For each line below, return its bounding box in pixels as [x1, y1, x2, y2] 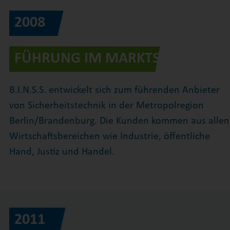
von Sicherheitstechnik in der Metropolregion [9, 101, 204, 111]
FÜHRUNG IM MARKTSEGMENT [14, 50, 216, 67]
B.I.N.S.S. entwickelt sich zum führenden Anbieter [9, 85, 220, 95]
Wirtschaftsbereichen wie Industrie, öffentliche [9, 131, 210, 142]
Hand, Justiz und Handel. [9, 147, 114, 157]
